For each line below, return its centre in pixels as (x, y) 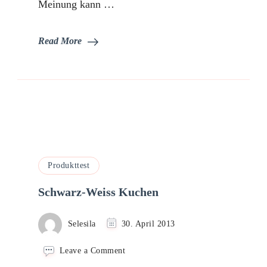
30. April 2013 (148, 224)
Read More (60, 41)
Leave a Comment (92, 251)
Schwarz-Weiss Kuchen (98, 192)
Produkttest (69, 165)
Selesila (82, 224)
